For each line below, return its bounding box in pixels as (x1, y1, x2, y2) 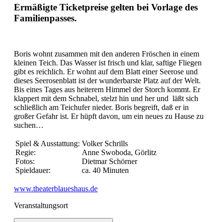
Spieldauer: (15, 166, 51, 175)
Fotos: (15, 157, 35, 166)
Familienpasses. (14, 12, 77, 23)
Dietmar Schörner (82, 157, 137, 166)
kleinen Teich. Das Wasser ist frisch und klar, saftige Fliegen (14, 58, 202, 67)
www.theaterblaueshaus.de (14, 184, 98, 193)
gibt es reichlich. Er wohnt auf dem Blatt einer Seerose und (14, 67, 198, 76)
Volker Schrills (82, 139, 128, 148)
